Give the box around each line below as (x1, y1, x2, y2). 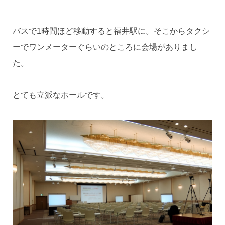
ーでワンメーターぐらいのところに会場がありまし (12, 43, 197, 52)
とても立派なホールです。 (12, 91, 109, 100)
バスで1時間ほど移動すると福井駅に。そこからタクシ (12, 27, 210, 36)
